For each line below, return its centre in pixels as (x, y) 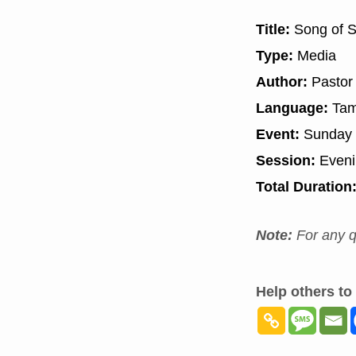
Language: (292, 108)
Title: (273, 29)
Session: (288, 161)
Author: (282, 82)
